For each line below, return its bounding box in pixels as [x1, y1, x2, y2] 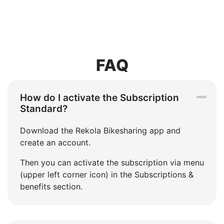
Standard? [20, 103, 67, 115]
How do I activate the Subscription [20, 92, 179, 104]
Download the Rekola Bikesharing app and [20, 125, 180, 136]
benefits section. [20, 181, 82, 192]
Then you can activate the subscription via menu [20, 157, 204, 168]
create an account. [20, 137, 90, 148]
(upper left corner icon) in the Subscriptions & [20, 169, 193, 180]
